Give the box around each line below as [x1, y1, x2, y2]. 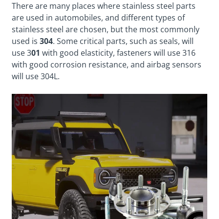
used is [12, 35, 40, 46]
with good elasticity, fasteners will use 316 [42, 47, 196, 58]
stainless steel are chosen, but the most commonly [12, 23, 199, 35]
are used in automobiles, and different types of [12, 12, 185, 23]
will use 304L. [12, 70, 60, 82]
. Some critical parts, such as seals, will [53, 35, 194, 46]
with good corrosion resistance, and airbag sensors [12, 59, 201, 70]
